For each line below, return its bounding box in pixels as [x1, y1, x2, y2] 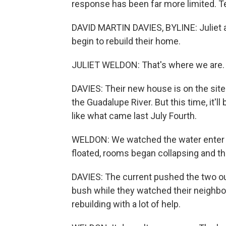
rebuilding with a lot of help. [72, 199, 181, 209]
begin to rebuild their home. [72, 36, 181, 46]
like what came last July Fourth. [72, 110, 197, 121]
